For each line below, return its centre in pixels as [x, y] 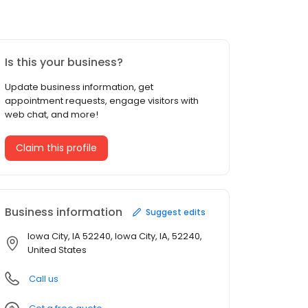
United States [57, 250]
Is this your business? [64, 63]
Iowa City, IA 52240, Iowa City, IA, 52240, [115, 236]
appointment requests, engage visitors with [102, 101]
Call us [44, 279]
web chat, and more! [52, 115]
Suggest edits [176, 212]
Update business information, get [79, 87]
